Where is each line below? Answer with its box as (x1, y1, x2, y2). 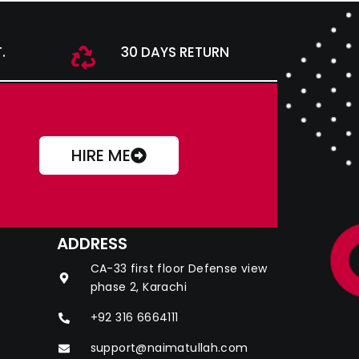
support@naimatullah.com (90, 340, 248, 357)
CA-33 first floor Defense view (90, 260, 268, 277)
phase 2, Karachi (90, 279, 187, 296)
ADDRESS (57, 232, 127, 256)
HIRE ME (71, 144, 131, 167)
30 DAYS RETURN (121, 42, 229, 63)
